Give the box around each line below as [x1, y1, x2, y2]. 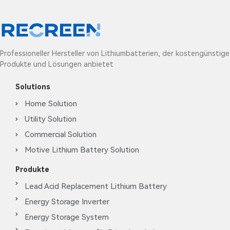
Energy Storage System [24, 213, 109, 222]
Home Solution [24, 99, 77, 109]
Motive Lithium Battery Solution [24, 145, 139, 155]
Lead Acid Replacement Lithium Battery [24, 182, 167, 191]
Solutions [15, 83, 50, 91]
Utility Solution [24, 114, 76, 124]
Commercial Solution [24, 130, 97, 140]
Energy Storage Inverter [24, 197, 109, 207]
